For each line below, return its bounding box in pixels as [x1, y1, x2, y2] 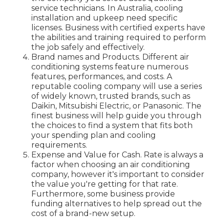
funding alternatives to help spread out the [31, 199, 202, 209]
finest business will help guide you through [31, 111, 201, 121]
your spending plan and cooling [31, 131, 156, 140]
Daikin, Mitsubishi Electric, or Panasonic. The [31, 101, 201, 111]
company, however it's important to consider [31, 170, 204, 179]
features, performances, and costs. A [31, 72, 172, 82]
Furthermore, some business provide [31, 189, 175, 199]
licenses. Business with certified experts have [31, 23, 205, 33]
